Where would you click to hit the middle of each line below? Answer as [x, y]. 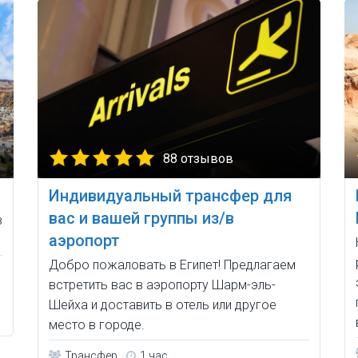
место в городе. [97, 325]
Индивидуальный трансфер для [171, 196]
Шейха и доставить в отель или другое [163, 305]
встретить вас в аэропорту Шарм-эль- [163, 285]
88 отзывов [199, 159]
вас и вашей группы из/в [142, 219]
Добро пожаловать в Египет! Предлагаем [173, 265]
